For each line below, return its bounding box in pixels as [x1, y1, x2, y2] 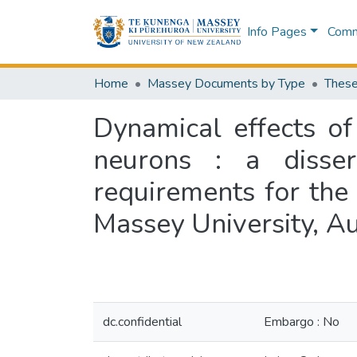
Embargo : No [264, 313, 339, 331]
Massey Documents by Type [147, 75, 305, 92]
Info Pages [246, 23, 307, 41]
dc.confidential [103, 313, 182, 331]
